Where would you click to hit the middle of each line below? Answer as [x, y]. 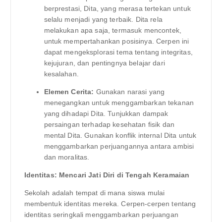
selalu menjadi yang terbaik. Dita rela [103, 20]
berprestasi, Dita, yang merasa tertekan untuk [117, 9]
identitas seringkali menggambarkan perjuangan [101, 215]
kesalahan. [61, 74]
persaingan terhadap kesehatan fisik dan [109, 125]
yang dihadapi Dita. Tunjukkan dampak [106, 114]
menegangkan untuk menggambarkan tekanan [119, 103]
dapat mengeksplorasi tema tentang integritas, [118, 52]
